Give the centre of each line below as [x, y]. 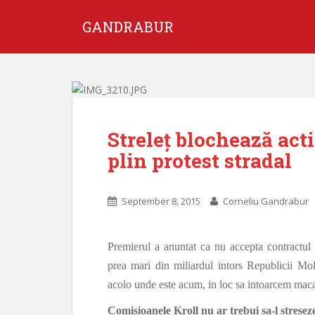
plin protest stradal [200, 161]
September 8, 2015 [161, 201]
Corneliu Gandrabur [266, 201]
